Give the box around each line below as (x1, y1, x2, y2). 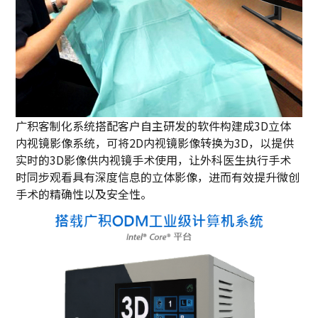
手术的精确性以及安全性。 (16, 185, 153, 202)
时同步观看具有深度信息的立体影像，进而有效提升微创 (16, 168, 300, 185)
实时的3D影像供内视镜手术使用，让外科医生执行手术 (16, 150, 292, 168)
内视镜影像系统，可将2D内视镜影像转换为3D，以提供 (16, 133, 295, 151)
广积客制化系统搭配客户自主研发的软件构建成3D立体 (16, 116, 292, 134)
